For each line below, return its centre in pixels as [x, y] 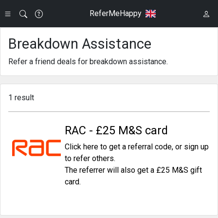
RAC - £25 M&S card [116, 130]
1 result [21, 98]
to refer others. [90, 158]
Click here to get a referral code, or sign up [137, 147]
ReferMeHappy [115, 13]
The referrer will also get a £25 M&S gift [133, 170]
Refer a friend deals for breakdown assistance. [88, 62]
